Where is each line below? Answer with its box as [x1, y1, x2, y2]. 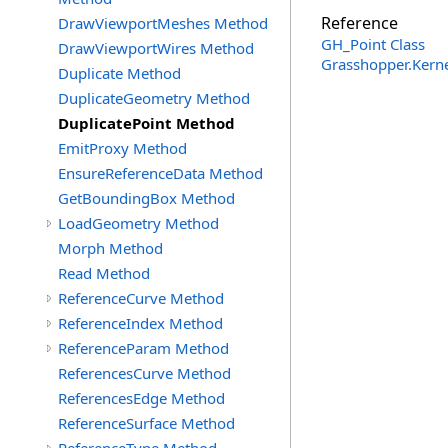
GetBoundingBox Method [58, 188, 235, 208]
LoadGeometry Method [58, 213, 219, 233]
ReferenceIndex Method [58, 313, 223, 333]
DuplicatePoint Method [58, 113, 235, 133]
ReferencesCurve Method [58, 363, 231, 383]
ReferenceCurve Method [58, 288, 224, 308]
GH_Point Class [321, 34, 425, 54]
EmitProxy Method [58, 138, 187, 158]
